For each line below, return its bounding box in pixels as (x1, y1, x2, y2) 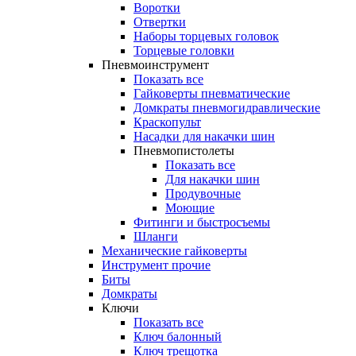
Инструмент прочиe (102, 258, 211, 273)
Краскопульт (133, 115, 201, 130)
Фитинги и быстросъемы (133, 215, 270, 230)
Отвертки (133, 15, 186, 29)
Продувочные (165, 187, 241, 201)
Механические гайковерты (102, 244, 247, 258)
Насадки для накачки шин (133, 130, 275, 144)
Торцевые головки (133, 44, 234, 58)
